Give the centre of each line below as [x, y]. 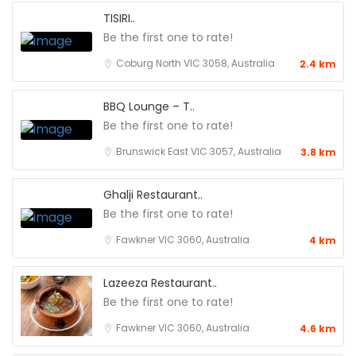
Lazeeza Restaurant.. [160, 282]
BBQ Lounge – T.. [149, 106]
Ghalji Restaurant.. [153, 194]
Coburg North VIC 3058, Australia [195, 63]
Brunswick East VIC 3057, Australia [199, 151]
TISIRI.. [119, 18]
